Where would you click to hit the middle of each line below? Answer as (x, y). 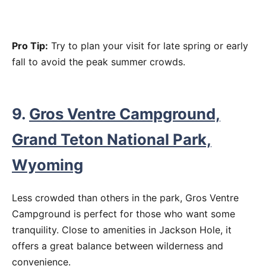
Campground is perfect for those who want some (123, 213)
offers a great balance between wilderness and (118, 246)
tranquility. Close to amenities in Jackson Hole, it (122, 229)
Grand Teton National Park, (112, 139)
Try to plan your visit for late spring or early (148, 46)
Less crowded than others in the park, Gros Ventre (125, 197)
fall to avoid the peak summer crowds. (99, 62)
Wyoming (47, 164)
